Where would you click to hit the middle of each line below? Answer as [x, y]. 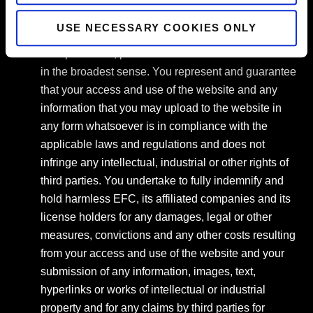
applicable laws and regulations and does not [152, 144]
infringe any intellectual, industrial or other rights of [164, 162]
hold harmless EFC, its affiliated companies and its [165, 199]
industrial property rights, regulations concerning [159, 35]
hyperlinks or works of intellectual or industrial [153, 290]
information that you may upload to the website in [161, 108]
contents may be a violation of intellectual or [148, 17]
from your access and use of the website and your [162, 253]
